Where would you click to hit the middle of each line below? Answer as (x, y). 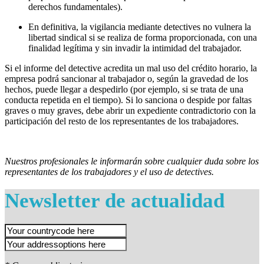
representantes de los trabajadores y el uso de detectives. (109, 171)
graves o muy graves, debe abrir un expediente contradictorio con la (130, 110)
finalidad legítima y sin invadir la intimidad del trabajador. (135, 48)
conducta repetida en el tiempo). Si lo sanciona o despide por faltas (128, 100)
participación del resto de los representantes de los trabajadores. (122, 121)
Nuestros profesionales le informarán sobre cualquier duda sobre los (132, 161)
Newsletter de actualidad (115, 200)
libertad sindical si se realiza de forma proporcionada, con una (143, 37)
